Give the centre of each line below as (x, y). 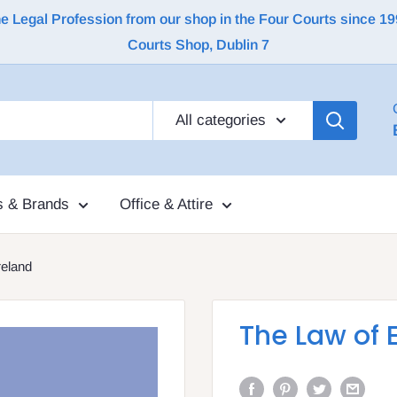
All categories (221, 120)
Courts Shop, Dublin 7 (198, 45)
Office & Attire (166, 204)
